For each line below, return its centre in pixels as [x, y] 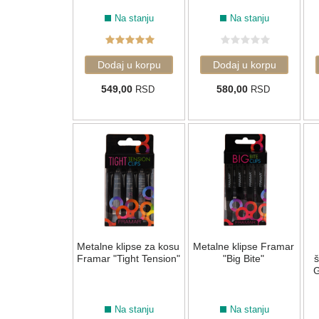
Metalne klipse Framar [244, 247]
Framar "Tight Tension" [128, 259]
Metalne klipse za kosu [128, 247]
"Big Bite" [244, 259]
